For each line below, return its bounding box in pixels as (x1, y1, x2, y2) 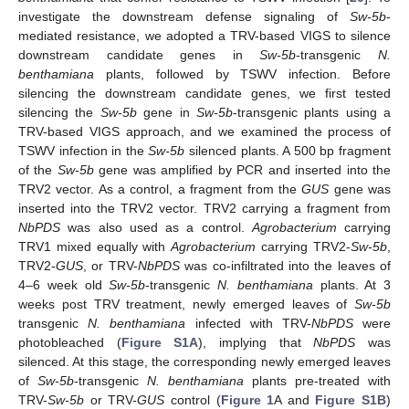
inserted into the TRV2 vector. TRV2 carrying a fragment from (18, 201, 391, 216)
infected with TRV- (185, 316, 311, 331)
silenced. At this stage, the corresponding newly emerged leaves (18, 354, 391, 370)
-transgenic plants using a (232, 105, 391, 121)
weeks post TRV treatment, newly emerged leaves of (18, 297, 354, 312)
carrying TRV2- (256, 239, 351, 255)
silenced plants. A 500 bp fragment (184, 143, 392, 159)
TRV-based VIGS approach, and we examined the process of (18, 124, 391, 140)
